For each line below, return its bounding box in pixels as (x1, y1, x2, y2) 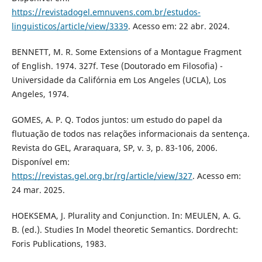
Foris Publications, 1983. (11, 238, 106, 250)
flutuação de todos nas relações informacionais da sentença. (11, 128, 250, 140)
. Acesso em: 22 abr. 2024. (127, 20, 230, 32)
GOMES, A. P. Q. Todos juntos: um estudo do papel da (11, 114, 222, 126)
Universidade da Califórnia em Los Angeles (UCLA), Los (11, 74, 226, 86)
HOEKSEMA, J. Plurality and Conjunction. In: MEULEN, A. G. (11, 210, 241, 222)
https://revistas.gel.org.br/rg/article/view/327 (11, 170, 192, 182)
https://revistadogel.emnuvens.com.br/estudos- (11, 6, 201, 18)
